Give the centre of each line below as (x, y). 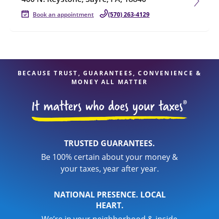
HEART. (109, 205)
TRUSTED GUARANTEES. (109, 143)
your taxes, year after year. (109, 169)
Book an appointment (63, 14)
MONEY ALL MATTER (109, 82)
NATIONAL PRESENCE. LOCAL (109, 195)
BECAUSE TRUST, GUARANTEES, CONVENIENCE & (109, 73)
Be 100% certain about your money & (109, 157)
